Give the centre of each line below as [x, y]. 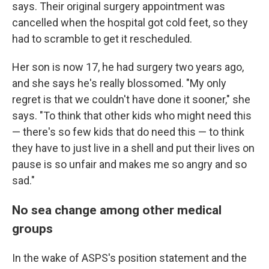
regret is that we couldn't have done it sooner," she [131, 99]
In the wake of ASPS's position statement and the [129, 258]
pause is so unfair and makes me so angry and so [129, 164]
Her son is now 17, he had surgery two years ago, [128, 67]
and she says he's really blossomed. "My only [119, 83]
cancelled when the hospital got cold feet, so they [130, 23]
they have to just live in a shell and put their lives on [133, 148]
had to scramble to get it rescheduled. [102, 39]
